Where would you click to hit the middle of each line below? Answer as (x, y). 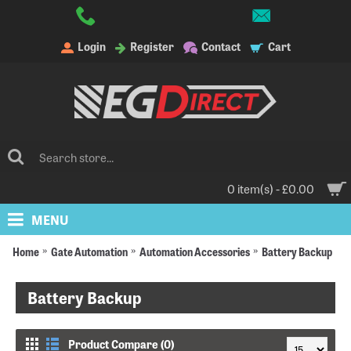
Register (152, 46)
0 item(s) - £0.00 (271, 188)
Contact (221, 46)
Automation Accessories (194, 251)
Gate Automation (89, 251)
